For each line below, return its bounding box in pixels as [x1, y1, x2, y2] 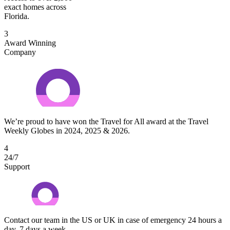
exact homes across [4, 2, 66, 11]
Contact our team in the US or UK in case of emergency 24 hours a [4, 215, 222, 224]
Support [4, 162, 30, 171]
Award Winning [4, 38, 56, 47]
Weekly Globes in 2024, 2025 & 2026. [4, 126, 130, 135]
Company [4, 47, 36, 56]
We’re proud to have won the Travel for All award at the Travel [4, 117, 208, 126]
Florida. [4, 11, 29, 21]
